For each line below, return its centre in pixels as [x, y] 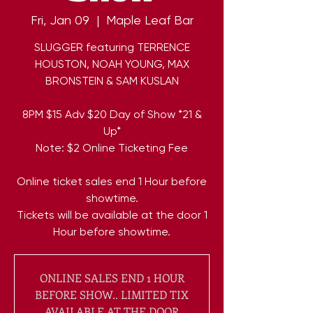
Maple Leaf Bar [150, 20]
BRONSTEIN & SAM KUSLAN [112, 81]
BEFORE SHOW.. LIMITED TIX [112, 295]
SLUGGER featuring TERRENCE [112, 48]
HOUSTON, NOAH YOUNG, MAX [112, 64]
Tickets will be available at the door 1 [112, 215]
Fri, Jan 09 [60, 20]
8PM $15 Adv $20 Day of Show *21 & [112, 115]
